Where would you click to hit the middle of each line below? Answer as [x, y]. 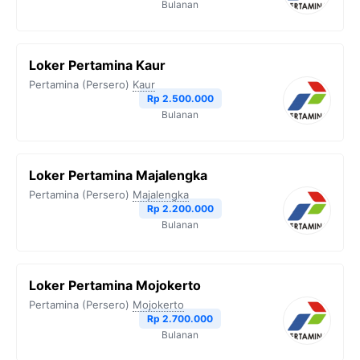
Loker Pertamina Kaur [97, 65]
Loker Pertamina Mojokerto [115, 286]
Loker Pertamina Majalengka [118, 176]
